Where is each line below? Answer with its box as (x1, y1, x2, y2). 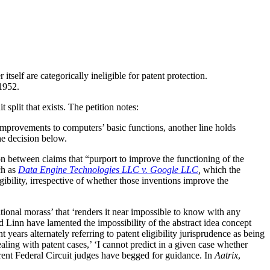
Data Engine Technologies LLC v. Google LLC (18, 165, 198, 175)
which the (203, 165, 240, 175)
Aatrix (215, 250, 238, 261)
